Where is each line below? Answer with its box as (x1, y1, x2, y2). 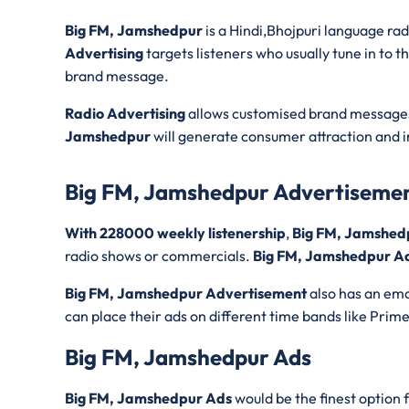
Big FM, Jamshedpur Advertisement (65, 284, 307, 303)
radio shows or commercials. (65, 246, 253, 266)
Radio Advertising (65, 104, 185, 123)
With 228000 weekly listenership (65, 224, 286, 243)
